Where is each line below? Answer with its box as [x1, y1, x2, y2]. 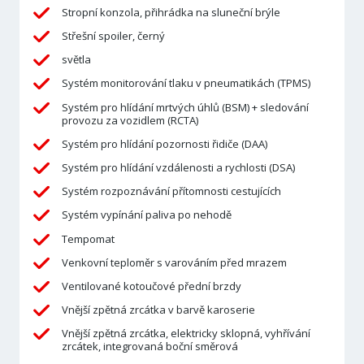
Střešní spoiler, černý [61, 28, 165, 44]
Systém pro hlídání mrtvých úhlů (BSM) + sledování [61, 99, 309, 115]
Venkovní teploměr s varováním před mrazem [61, 254, 287, 270]
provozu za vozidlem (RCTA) [61, 112, 198, 128]
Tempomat [61, 231, 115, 246]
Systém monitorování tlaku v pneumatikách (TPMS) [61, 76, 310, 91]
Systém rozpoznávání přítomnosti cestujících [61, 184, 281, 199]
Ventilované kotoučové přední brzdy [61, 278, 241, 293]
